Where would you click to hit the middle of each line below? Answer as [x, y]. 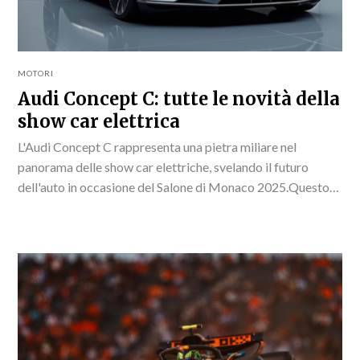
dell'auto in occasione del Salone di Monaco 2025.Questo [174, 186]
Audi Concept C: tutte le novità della [179, 98]
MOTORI [36, 73]
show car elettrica [99, 121]
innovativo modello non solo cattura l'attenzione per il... [168, 207]
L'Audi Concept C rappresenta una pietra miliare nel [157, 146]
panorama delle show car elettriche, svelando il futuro [164, 166]
